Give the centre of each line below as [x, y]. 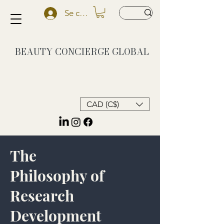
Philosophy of [57, 176]
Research [42, 196]
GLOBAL [130, 52]
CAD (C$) [103, 104]
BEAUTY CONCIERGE [63, 52]
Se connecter [89, 13]
